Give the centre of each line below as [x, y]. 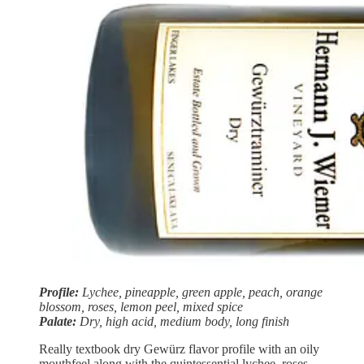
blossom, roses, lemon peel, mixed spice [141, 306]
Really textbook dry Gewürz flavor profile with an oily [179, 349]
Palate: [58, 321]
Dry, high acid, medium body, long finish [183, 321]
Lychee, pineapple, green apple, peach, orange [201, 292]
